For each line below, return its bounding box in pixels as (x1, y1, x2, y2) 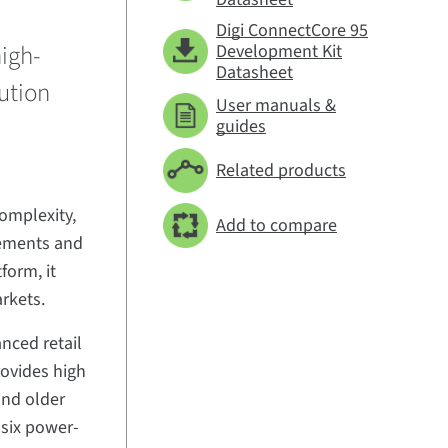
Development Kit (216, 39, 343, 64)
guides (216, 113, 267, 139)
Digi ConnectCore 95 (216, 18, 369, 43)
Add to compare (216, 213, 338, 238)
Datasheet (216, 60, 294, 85)
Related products (216, 158, 347, 183)
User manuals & (216, 92, 337, 118)
